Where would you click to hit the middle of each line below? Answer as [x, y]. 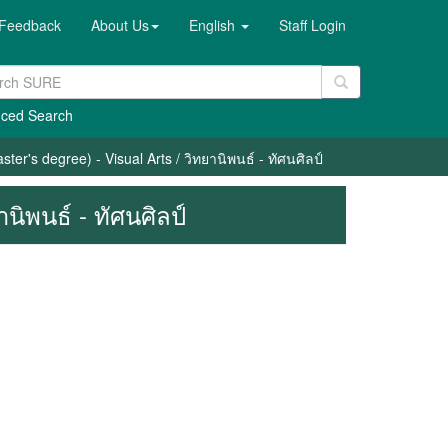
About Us [120, 25]
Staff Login [312, 25]
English [214, 25]
